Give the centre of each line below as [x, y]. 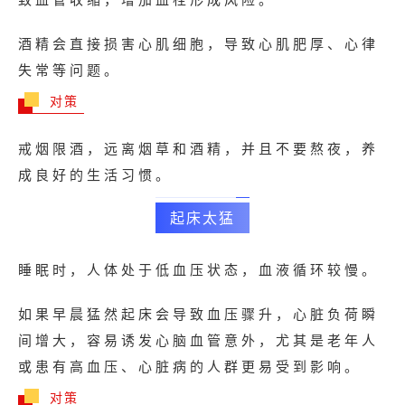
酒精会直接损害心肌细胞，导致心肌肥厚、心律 [198, 43]
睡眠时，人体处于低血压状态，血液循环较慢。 [198, 269]
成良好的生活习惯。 [95, 174]
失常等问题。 [70, 70]
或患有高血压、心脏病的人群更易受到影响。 [190, 366]
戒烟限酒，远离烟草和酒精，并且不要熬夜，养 [198, 148]
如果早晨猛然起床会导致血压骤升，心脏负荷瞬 [198, 314]
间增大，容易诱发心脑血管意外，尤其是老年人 [198, 340]
